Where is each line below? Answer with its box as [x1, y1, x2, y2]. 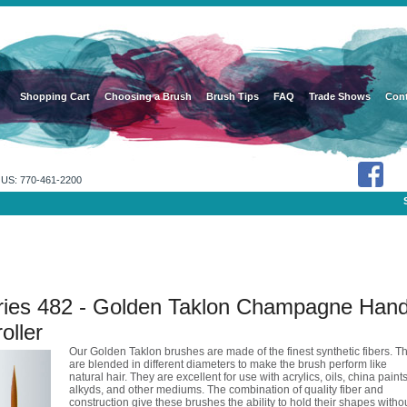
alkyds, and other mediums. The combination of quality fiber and [69, 383, 383, 396]
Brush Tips [206, 91, 259, 102]
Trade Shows [309, 91, 371, 102]
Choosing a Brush [104, 91, 192, 102]
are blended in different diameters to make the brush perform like [69, 358, 387, 371]
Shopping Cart [20, 91, 90, 102]
